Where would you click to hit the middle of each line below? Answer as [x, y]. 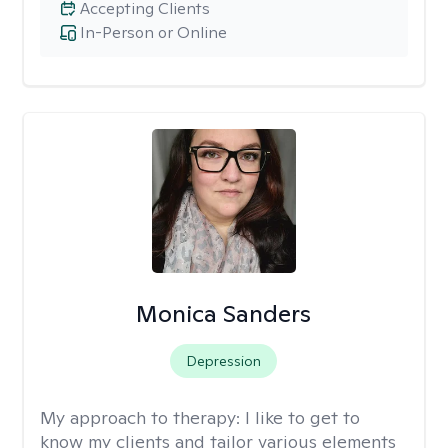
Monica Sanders [224, 313]
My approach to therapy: [142, 417]
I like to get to [302, 417]
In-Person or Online [153, 32]
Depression [224, 361]
